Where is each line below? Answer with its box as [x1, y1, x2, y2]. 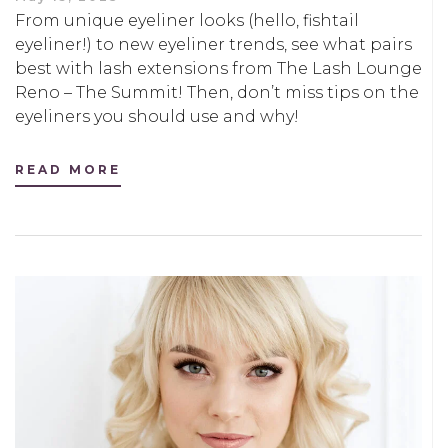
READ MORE [15, 161, 121, 177]
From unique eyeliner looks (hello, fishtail [15, 10, 359, 30]
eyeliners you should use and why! [15, 106, 299, 126]
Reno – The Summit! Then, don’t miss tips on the [15, 82, 419, 102]
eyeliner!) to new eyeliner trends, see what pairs [15, 34, 412, 54]
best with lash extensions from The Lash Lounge [15, 58, 422, 78]
